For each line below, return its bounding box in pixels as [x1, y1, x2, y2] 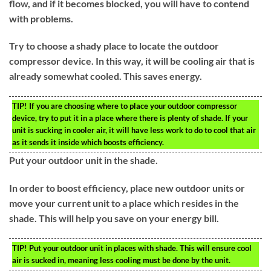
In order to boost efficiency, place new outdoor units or [9, 181, 245, 194]
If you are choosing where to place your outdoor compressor [27, 101, 237, 111]
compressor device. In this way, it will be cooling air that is [9, 55, 255, 67]
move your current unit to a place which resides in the [9, 197, 239, 209]
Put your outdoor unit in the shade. [9, 154, 158, 166]
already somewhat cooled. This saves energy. [9, 70, 202, 82]
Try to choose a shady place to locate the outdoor [9, 40, 219, 52]
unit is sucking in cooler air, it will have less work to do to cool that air [12, 125, 256, 135]
